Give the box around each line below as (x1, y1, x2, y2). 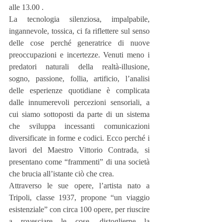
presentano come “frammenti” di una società (9, 157, 150, 166)
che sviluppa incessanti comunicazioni (9, 121, 150, 130)
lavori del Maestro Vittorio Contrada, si (9, 145, 150, 154)
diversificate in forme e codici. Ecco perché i (9, 133, 150, 142)
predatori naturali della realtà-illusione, (9, 62, 150, 71)
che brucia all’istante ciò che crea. (9, 169, 114, 178)
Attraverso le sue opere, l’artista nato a (9, 181, 150, 190)
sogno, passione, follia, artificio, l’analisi (9, 74, 150, 83)
